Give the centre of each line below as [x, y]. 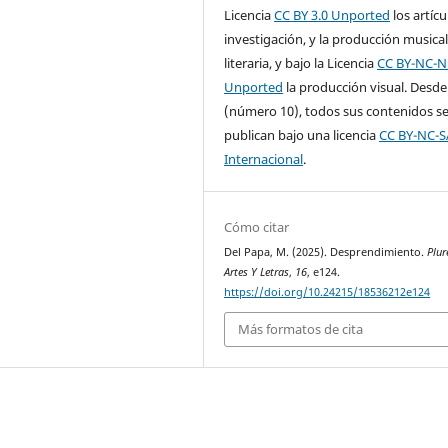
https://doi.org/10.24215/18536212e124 [327, 291]
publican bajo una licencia [302, 134]
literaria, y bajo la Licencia [301, 62]
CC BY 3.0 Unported [332, 14]
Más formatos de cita [301, 329]
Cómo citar [257, 226]
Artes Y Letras [257, 271]
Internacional [264, 158]
